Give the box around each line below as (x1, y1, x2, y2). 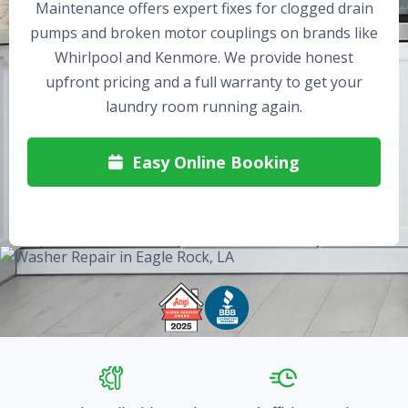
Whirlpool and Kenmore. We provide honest (55, 47, 353, 67)
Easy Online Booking (127, 151, 300, 173)
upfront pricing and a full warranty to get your (46, 72, 362, 92)
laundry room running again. (106, 97, 302, 117)
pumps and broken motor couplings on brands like (30, 23, 378, 43)
